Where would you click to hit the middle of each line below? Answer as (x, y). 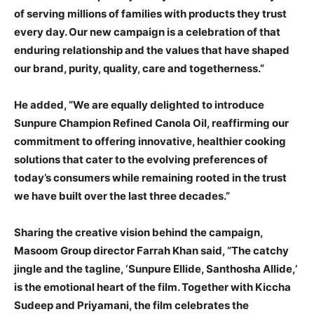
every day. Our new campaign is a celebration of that (147, 32)
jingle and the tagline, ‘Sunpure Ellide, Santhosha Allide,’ (156, 269)
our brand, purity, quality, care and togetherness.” (139, 69)
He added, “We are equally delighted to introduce (139, 105)
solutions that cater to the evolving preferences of (141, 160)
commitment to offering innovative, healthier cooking (150, 142)
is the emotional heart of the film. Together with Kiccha (152, 287)
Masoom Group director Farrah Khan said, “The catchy (151, 251)
